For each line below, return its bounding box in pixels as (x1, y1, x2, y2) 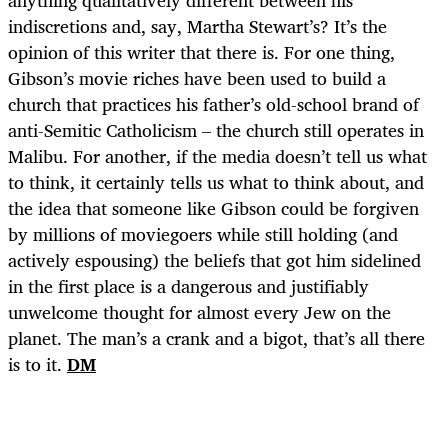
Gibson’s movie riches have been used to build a (8, 62, 386, 93)
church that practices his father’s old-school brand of (8, 88, 419, 119)
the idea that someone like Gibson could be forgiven (8, 192, 419, 223)
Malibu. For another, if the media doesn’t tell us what (8, 140, 427, 171)
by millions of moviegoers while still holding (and (8, 218, 398, 249)
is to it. (8, 348, 67, 379)
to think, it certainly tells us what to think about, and (8, 166, 424, 197)
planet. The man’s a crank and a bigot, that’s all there (8, 322, 425, 353)
